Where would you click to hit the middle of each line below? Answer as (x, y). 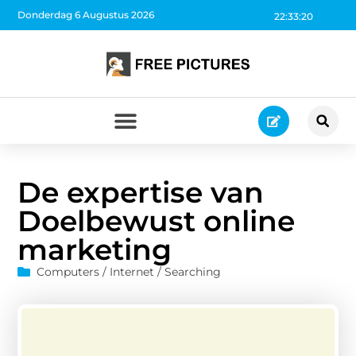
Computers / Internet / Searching (129, 271)
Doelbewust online (157, 221)
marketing (95, 249)
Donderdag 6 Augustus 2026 (86, 15)
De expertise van (141, 192)
